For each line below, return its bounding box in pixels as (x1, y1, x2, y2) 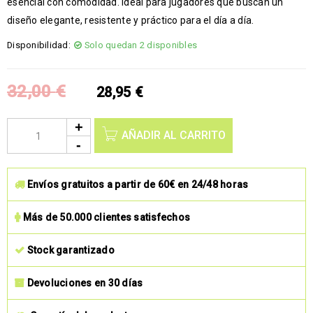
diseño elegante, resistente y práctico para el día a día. (7, 15, 254, 26)
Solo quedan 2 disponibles (84, 40, 197, 50)
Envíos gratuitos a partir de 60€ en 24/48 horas (27, 179, 249, 190)
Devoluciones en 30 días (24, 277, 143, 289)
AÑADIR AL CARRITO (122, 129, 226, 142)
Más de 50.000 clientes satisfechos (22, 212, 190, 223)
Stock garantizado (27, 245, 115, 256)
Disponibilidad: (7, 40, 71, 50)
